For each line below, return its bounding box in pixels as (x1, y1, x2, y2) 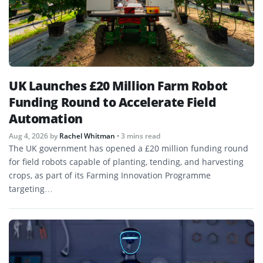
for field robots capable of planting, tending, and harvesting (9, 156, 244, 167)
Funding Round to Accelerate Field (9, 93, 217, 110)
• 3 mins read (117, 130, 160, 141)
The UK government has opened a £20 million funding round (9, 142, 248, 154)
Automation (9, 110, 83, 127)
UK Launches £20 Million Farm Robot (9, 77, 228, 94)
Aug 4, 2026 (9, 130, 50, 141)
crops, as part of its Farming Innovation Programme (9, 169, 211, 181)
